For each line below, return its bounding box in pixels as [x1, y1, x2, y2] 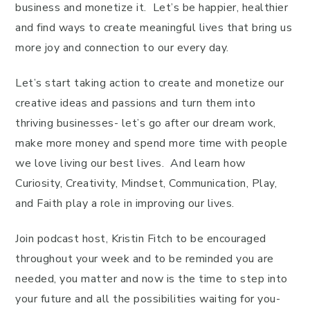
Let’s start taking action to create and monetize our [15, 75, 284, 91]
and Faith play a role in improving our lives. [15, 196, 235, 211]
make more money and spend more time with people [15, 136, 288, 151]
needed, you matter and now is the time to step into [15, 271, 288, 286]
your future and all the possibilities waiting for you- [15, 291, 280, 307]
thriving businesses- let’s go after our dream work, [15, 116, 276, 131]
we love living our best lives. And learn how [15, 156, 246, 171]
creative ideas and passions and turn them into [15, 95, 255, 111]
